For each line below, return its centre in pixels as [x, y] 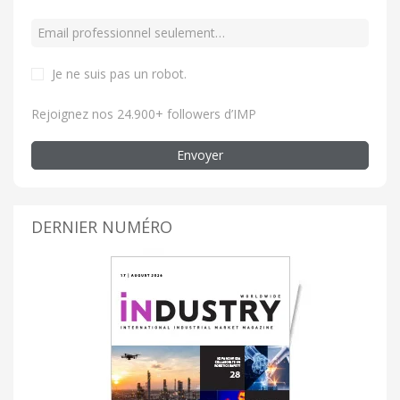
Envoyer [200, 154]
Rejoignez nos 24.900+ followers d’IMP [144, 113]
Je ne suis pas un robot [118, 73]
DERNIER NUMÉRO [102, 226]
